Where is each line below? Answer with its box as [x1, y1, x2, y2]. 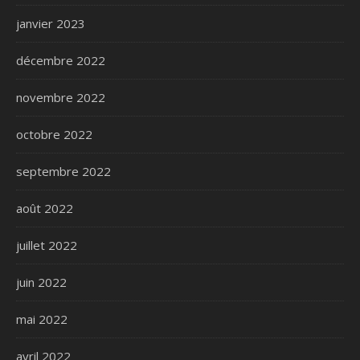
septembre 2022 [16, 162, 111, 179]
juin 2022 [16, 273, 67, 290]
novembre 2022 [16, 88, 105, 105]
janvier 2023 [16, 14, 85, 31]
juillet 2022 [16, 236, 77, 253]
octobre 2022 [16, 125, 92, 142]
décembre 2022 [16, 51, 105, 68]
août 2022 [16, 199, 73, 216]
